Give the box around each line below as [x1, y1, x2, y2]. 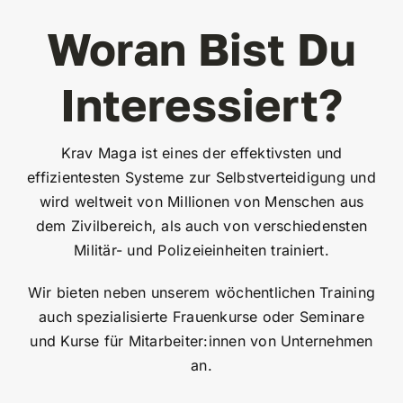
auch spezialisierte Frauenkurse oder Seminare [39, 307, 364, 326]
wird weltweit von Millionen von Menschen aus [39, 192, 364, 210]
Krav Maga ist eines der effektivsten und [60, 143, 343, 162]
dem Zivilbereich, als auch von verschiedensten [35, 216, 368, 235]
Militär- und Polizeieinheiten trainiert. [74, 240, 329, 259]
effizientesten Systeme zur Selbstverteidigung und [27, 167, 376, 186]
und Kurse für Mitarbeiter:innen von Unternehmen [30, 331, 373, 350]
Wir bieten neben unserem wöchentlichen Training [27, 282, 376, 301]
